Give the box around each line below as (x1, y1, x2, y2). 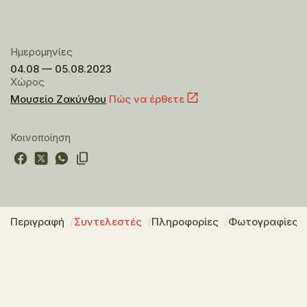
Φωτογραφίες (228, 215, 298, 228)
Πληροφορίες (151, 215, 219, 228)
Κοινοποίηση (10, 131, 71, 144)
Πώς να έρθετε (109, 93, 184, 106)
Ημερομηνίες (10, 45, 73, 58)
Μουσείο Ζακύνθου (10, 93, 106, 106)
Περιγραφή (10, 215, 64, 228)
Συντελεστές (74, 215, 142, 228)
